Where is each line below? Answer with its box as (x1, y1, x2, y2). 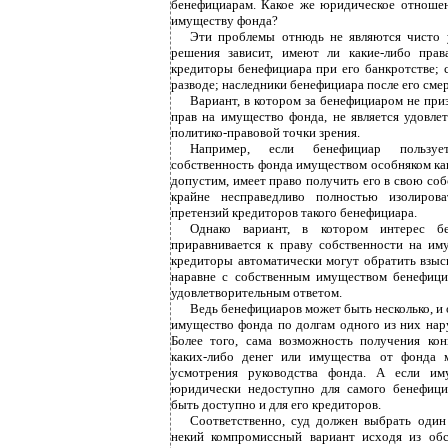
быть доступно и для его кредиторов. (171, 397, 381, 412)
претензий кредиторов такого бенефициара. (171, 205, 417, 220)
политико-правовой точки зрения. (171, 125, 360, 140)
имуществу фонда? (171, 13, 278, 28)
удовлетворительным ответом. (171, 285, 342, 300)
